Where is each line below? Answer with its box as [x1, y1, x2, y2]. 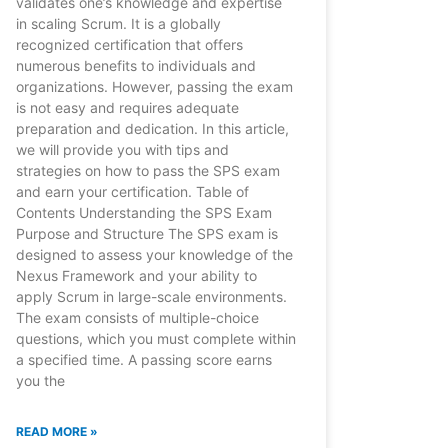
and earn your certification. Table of [15, 183, 249, 201]
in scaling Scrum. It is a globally [15, 15, 221, 33]
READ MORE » [15, 424, 98, 440]
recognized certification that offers [15, 36, 243, 54]
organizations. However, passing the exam [15, 78, 293, 96]
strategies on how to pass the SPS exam [15, 162, 280, 180]
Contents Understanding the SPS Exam [15, 204, 272, 222]
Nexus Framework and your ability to [15, 267, 257, 285]
